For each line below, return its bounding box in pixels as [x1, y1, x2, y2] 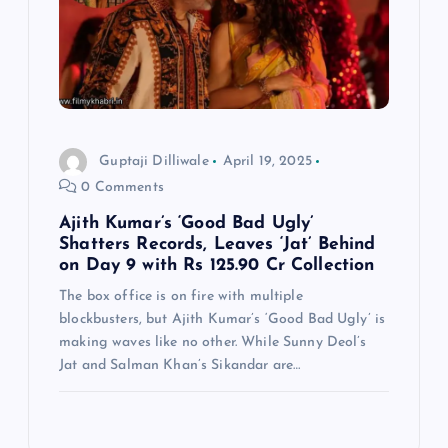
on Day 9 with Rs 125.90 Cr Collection [59, 257, 375, 275]
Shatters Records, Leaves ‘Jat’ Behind [59, 236, 376, 254]
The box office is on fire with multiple [59, 289, 303, 305]
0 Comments [77, 180, 164, 196]
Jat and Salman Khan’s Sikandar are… [59, 358, 301, 374]
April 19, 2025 [222, 153, 312, 169]
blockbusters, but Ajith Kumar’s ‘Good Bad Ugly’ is [59, 312, 386, 328]
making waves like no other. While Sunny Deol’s [59, 335, 367, 351]
